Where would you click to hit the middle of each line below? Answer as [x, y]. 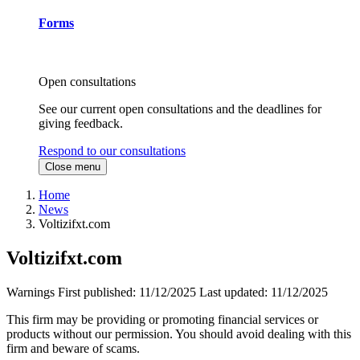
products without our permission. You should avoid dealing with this [179, 334]
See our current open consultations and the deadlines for [180, 109]
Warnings [31, 292]
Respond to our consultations [112, 151]
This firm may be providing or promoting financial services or [162, 320]
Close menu [73, 167]
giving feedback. [81, 124]
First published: [98, 292]
